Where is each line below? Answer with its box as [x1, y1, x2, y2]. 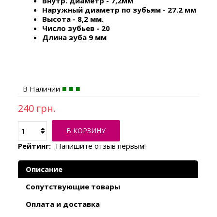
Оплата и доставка [26, 199, 100, 209]
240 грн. [18, 101, 56, 115]
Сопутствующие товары [26, 181, 121, 191]
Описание [26, 164, 63, 174]
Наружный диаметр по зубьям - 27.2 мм [42, 4, 197, 15]
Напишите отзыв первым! [56, 140, 146, 151]
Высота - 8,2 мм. [42, 14, 104, 24]
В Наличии [23, 83, 61, 93]
